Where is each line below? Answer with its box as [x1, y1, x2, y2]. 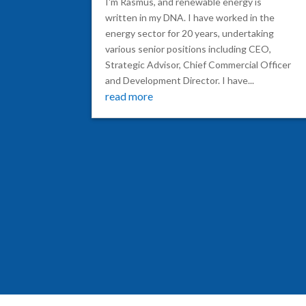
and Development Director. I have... [105, 74, 255, 86]
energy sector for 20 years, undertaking [105, 27, 275, 39]
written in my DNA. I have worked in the [105, 11, 275, 23]
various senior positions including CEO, [105, 42, 272, 55]
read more [105, 89, 154, 102]
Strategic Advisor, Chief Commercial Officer [105, 58, 292, 70]
